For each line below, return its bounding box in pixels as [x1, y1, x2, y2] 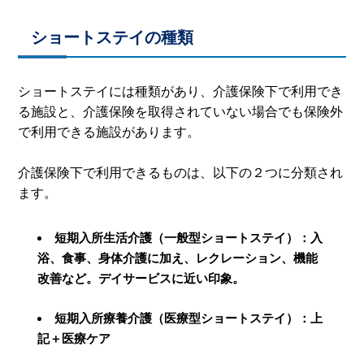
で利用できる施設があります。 [18, 125, 201, 140]
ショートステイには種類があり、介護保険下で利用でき [18, 84, 344, 99]
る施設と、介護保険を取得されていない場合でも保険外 [18, 105, 344, 119]
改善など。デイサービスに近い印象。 [37, 271, 245, 286]
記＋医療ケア [37, 331, 111, 346]
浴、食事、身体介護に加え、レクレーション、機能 [37, 251, 318, 266]
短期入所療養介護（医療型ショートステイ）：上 [54, 311, 323, 326]
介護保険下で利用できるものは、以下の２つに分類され [18, 166, 344, 180]
